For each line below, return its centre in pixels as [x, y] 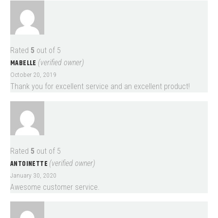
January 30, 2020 [33, 175]
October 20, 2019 [33, 75]
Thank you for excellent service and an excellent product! [100, 87]
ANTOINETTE [30, 164]
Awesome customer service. [55, 187]
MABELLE [24, 64]
